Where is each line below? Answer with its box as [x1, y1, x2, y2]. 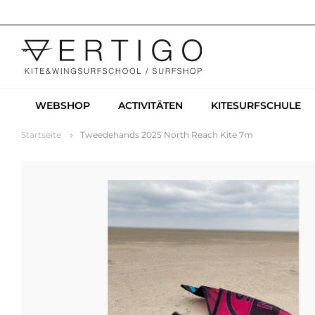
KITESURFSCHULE [211, 99, 301, 112]
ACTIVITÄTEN [118, 99, 183, 112]
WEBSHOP [35, 99, 90, 112]
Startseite [21, 129, 61, 140]
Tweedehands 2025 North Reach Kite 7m [80, 129, 253, 140]
